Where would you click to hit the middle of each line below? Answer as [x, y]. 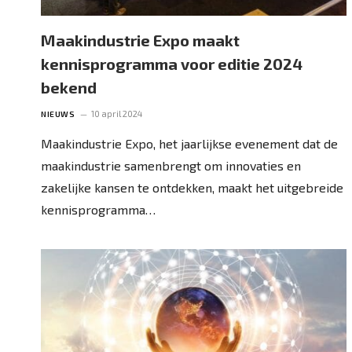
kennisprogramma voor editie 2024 [172, 63]
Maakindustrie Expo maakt [140, 40]
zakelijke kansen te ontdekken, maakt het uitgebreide [192, 187]
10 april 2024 [117, 113]
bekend [69, 87]
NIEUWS [58, 114]
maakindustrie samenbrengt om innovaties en [171, 165]
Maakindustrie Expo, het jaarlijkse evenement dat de [189, 143]
